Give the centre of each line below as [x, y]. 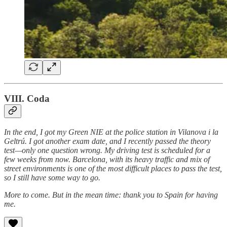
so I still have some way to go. [52, 178]
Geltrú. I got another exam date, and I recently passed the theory [107, 141]
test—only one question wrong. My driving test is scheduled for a [107, 150]
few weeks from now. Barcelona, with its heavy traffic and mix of [107, 160]
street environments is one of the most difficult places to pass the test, [113, 169]
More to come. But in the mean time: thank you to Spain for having [111, 195]
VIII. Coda [27, 99]
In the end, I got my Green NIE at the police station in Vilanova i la [111, 132]
